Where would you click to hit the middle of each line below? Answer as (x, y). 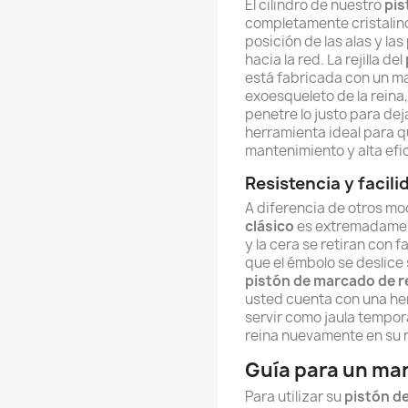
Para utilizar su (295, 397)
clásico (270, 226)
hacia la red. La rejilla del (325, 60)
